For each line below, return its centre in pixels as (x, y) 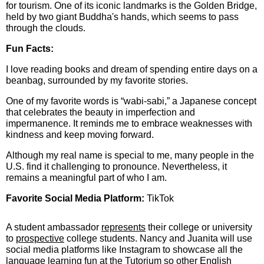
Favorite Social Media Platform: (76, 198)
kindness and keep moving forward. (80, 135)
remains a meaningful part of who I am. (86, 178)
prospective (40, 238)
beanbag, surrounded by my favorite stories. (97, 80)
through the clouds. (46, 28)
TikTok (160, 198)
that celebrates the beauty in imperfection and (100, 112)
